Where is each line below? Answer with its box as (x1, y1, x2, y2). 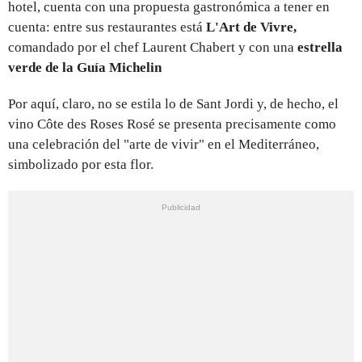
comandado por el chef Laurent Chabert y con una (8, 39, 297, 55)
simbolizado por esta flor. (8, 156, 154, 172)
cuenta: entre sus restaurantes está (8, 19, 206, 35)
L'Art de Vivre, (206, 19, 297, 35)
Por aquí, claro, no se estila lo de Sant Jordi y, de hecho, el (8, 95, 339, 112)
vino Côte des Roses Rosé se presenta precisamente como (8, 116, 336, 132)
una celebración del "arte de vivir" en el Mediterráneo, (8, 136, 319, 152)
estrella (297, 39, 343, 55)
